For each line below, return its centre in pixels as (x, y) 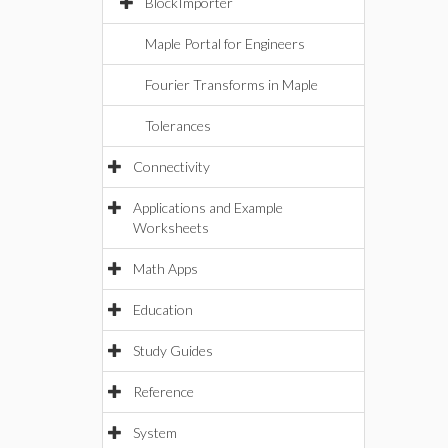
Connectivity (171, 166)
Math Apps (165, 268)
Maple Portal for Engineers (225, 43)
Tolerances (178, 125)
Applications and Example (208, 207)
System (155, 432)
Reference (163, 391)
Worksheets (171, 227)
